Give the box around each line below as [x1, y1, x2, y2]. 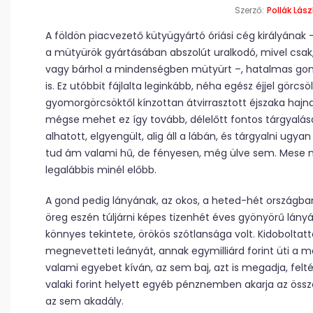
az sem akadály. [45, 294, 126, 308]
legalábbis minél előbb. [45, 163, 156, 177]
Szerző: [234, 4, 264, 16]
